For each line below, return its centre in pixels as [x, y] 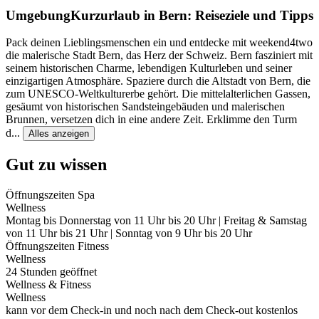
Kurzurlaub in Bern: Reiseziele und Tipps [192, 15]
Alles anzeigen [59, 134]
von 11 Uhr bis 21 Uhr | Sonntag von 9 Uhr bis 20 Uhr [129, 234]
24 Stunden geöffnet [51, 272]
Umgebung [38, 15]
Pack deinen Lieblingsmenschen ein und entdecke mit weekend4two [159, 43]
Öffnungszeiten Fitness [57, 246]
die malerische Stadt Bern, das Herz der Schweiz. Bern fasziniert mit [159, 56]
